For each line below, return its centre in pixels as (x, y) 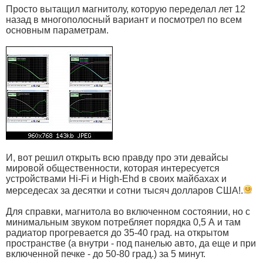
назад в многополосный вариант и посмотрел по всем (124, 20)
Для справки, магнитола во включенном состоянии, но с (128, 212)
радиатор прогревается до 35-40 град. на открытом (117, 233)
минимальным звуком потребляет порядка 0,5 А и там (123, 222)
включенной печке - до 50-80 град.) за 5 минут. (106, 254)
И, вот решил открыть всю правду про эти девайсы (117, 158)
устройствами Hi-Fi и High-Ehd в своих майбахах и (116, 179)
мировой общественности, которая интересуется (113, 168)
